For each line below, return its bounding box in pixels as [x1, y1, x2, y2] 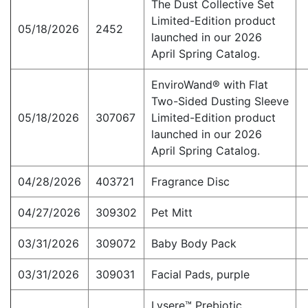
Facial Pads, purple [151, 267, 250, 282]
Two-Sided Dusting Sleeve [151, 94, 289, 109]
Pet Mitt [151, 206, 192, 220]
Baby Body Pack [151, 236, 236, 251]
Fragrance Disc [151, 175, 230, 189]
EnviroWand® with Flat [151, 78, 268, 92]
